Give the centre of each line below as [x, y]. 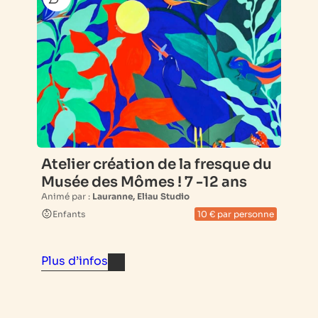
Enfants [69, 214]
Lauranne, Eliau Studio [141, 196]
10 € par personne [236, 214]
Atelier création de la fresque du [157, 164]
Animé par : [67, 196]
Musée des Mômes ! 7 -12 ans [144, 182]
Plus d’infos [75, 261]
